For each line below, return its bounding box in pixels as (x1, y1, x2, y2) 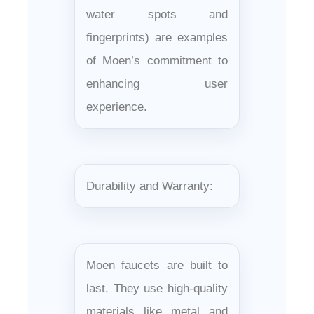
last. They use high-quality (86, 281, 228, 295)
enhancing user (86, 76, 228, 90)
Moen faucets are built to (86, 258, 228, 272)
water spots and (86, 7, 228, 21)
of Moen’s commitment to (86, 53, 228, 67)
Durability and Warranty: (86, 179, 213, 193)
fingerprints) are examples (86, 30, 228, 44)
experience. (86, 100, 147, 114)
